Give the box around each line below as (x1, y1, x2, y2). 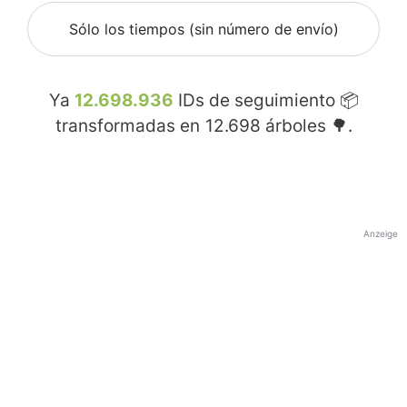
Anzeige (363, 228, 398, 240)
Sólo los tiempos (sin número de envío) (68, 20, 339, 39)
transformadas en (55, 115, 204, 137)
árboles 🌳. (260, 115, 352, 137)
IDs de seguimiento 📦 (173, 90, 359, 112)
